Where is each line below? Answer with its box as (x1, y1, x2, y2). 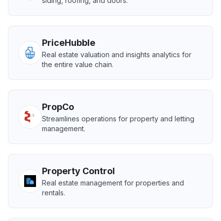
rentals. (42, 188, 65, 197)
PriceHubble (42, 37, 95, 48)
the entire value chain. (42, 60, 113, 69)
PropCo (42, 102, 74, 112)
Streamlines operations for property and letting (42, 114, 194, 123)
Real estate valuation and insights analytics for (42, 50, 191, 59)
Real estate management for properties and (42, 179, 184, 187)
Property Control (42, 166, 115, 176)
